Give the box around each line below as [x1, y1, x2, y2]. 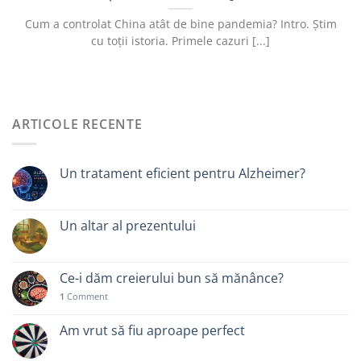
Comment [64, 290, 108, 303]
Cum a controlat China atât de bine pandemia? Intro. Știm [24, 16, 337, 32]
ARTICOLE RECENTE [12, 114, 143, 133]
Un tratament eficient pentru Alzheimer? [60, 164, 305, 183]
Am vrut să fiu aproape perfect [60, 322, 245, 340]
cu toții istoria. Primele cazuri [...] [91, 33, 270, 49]
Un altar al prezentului [60, 217, 196, 235]
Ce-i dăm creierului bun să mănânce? [60, 269, 284, 288]
